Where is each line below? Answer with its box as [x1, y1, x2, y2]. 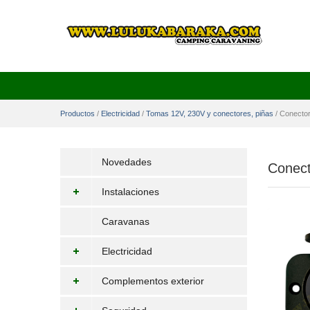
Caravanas [102, 216, 149, 227]
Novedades [102, 156, 152, 167]
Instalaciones [102, 186, 159, 197]
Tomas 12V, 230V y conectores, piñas [146, 109, 273, 118]
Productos [60, 109, 95, 118]
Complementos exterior [102, 275, 204, 286]
